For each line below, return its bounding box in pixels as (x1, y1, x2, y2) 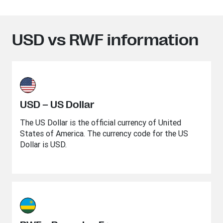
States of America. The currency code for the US (20, 128, 188, 138)
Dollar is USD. (20, 139, 67, 149)
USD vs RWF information (12, 31, 199, 49)
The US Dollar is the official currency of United (20, 117, 181, 127)
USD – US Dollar (20, 99, 95, 111)
